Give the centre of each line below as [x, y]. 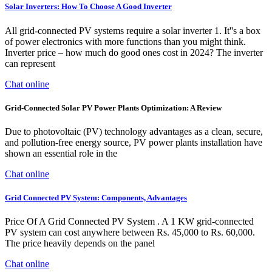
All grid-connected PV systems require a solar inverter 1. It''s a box [133, 30]
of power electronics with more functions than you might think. [125, 41]
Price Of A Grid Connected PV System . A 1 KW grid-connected [129, 222]
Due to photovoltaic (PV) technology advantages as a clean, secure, [134, 131]
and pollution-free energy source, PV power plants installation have [134, 142]
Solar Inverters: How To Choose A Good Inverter [88, 7]
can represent [30, 63]
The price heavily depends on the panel [80, 243]
